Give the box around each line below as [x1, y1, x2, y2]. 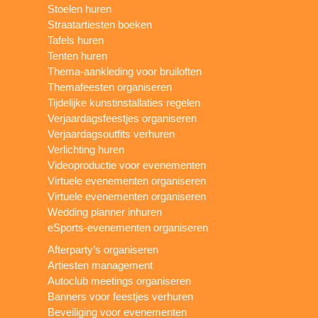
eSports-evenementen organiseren [48, 221, 209, 234]
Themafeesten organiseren [48, 80, 172, 93]
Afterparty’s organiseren [48, 243, 159, 256]
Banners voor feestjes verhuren [48, 290, 194, 302]
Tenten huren [48, 49, 108, 62]
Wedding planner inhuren [48, 205, 163, 218]
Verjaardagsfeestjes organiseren [48, 111, 197, 124]
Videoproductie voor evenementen [48, 158, 207, 171]
